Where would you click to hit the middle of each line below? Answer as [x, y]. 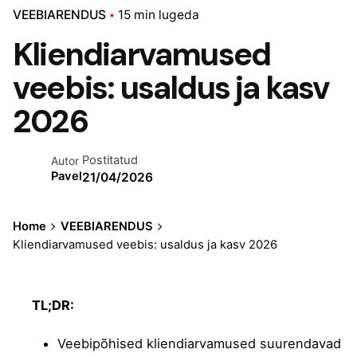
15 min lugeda [159, 14]
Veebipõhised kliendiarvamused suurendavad [199, 344]
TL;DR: [53, 305]
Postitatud [110, 161]
